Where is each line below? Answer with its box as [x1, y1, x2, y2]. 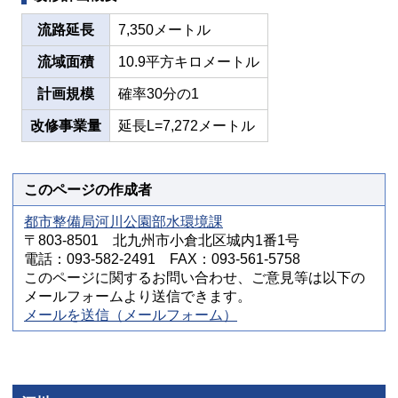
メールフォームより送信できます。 [24, 289, 251, 304]
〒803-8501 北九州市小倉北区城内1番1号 [24, 233, 299, 248]
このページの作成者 [24, 182, 152, 197]
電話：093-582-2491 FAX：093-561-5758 [24, 251, 300, 267]
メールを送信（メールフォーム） [24, 307, 237, 322]
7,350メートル [118, 22, 211, 37]
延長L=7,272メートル [118, 118, 255, 133]
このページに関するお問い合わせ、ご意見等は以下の [24, 270, 365, 285]
